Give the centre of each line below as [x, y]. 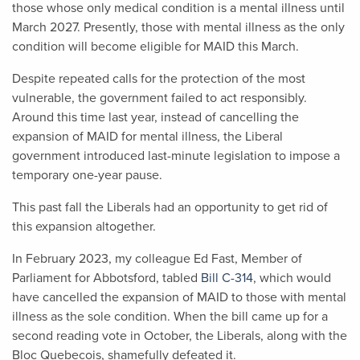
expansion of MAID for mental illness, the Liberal [147, 137]
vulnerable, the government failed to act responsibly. [161, 98]
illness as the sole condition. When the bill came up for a [170, 317]
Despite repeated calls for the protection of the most [159, 79]
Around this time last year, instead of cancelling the [155, 117]
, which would [292, 278]
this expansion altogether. [86, 227]
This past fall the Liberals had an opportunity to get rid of [170, 207]
